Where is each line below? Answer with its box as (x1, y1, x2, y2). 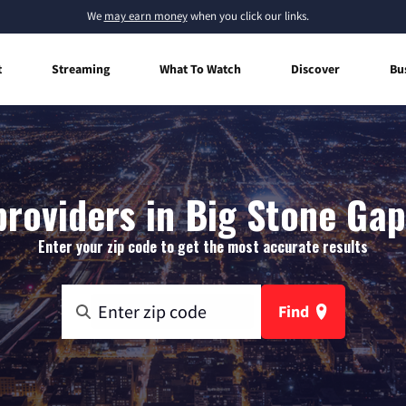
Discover (291, 60, 340, 77)
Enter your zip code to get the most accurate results (38, 235, 368, 257)
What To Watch (159, 60, 241, 77)
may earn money (103, 8, 188, 24)
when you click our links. (187, 8, 309, 24)
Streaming (52, 60, 110, 77)
